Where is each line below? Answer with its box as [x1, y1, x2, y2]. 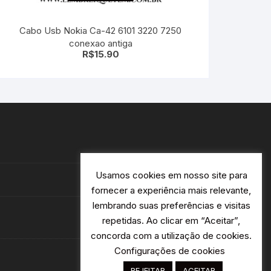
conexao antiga [68, 37, 132, 49]
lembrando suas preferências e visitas [92, 200, 250, 212]
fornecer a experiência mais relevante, [91, 184, 251, 197]
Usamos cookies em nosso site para [95, 169, 247, 181]
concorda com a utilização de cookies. [91, 230, 252, 242]
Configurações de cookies [114, 245, 225, 256]
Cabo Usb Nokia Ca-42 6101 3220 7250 [19, 24, 181, 36]
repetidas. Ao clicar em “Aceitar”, [102, 215, 240, 227]
